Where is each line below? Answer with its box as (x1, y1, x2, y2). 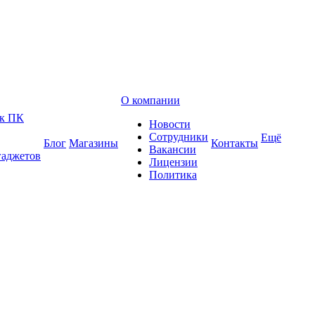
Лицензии (149, 156, 198, 168)
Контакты (211, 137, 258, 149)
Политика (149, 169, 197, 181)
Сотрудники (149, 131, 208, 143)
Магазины (69, 137, 118, 149)
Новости (149, 118, 191, 130)
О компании (121, 94, 180, 106)
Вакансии (149, 143, 196, 155)
